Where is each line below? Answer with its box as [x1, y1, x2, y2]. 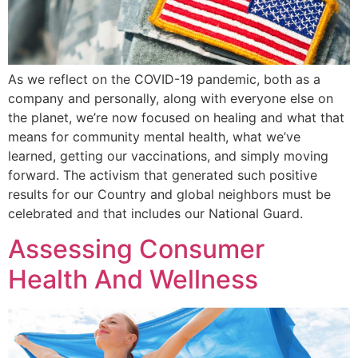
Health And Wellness [8, 264, 258, 296]
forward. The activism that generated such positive [8, 166, 317, 183]
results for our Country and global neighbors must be [8, 185, 331, 202]
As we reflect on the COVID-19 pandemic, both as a [8, 70, 320, 87]
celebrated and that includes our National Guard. [8, 205, 303, 221]
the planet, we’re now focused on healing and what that [8, 109, 344, 125]
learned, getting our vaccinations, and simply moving [8, 147, 328, 164]
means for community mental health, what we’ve [8, 128, 300, 145]
